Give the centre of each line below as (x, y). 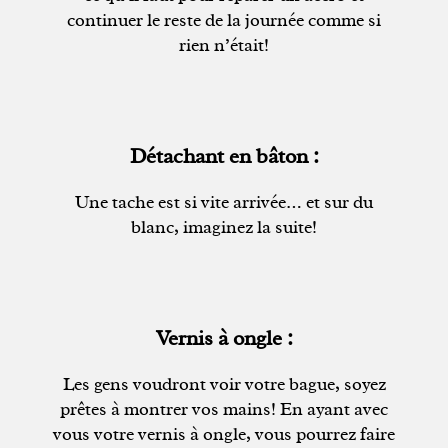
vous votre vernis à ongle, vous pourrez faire (224, 434)
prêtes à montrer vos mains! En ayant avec (224, 409)
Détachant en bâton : (224, 155)
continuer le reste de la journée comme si (224, 19)
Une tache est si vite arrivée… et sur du (224, 202)
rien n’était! (224, 44)
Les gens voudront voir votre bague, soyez (224, 384)
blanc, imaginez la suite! (224, 227)
